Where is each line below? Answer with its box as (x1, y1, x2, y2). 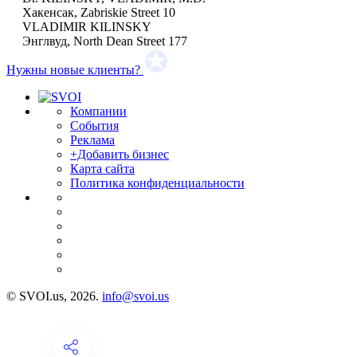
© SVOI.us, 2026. (6, 288, 102, 303)
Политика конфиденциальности (70, 175, 245, 190)
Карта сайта (70, 161, 135, 175)
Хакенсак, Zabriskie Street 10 (22, 5, 175, 19)
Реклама (70, 132, 115, 147)
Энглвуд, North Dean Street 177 (22, 33, 187, 48)
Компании (70, 104, 127, 118)
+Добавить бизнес (70, 147, 169, 161)
